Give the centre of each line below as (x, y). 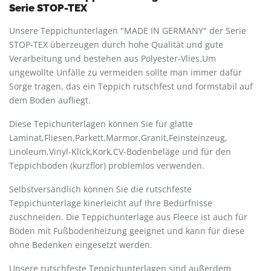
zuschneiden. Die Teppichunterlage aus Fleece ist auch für (128, 217)
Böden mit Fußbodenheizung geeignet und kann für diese (127, 231)
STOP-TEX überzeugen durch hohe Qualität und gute (116, 45)
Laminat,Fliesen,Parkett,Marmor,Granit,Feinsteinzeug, (118, 138)
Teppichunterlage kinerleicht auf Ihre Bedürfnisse (111, 203)
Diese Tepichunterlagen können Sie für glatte (101, 124)
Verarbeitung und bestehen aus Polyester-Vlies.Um (113, 59)
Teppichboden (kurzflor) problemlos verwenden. (107, 166)
